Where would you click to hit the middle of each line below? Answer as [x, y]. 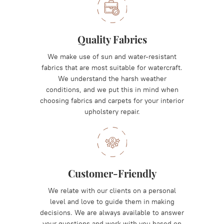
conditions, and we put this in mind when [112, 89]
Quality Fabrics [112, 39]
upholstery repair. [112, 111]
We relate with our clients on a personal [112, 190]
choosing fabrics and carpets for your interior [112, 100]
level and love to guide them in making [112, 201]
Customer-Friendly [112, 173]
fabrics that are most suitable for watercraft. [112, 67]
